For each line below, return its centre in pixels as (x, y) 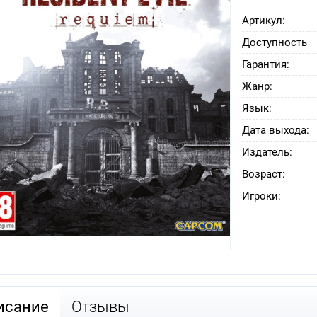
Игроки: (261, 196)
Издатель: (267, 152)
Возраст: (264, 174)
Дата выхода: (276, 131)
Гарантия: (266, 65)
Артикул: (264, 21)
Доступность (275, 43)
